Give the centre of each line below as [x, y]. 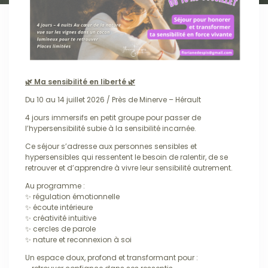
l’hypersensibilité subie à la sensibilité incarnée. [111, 128]
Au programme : [55, 185]
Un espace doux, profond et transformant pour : [112, 257]
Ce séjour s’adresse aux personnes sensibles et [111, 146]
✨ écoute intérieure [59, 207]
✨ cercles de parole [60, 229]
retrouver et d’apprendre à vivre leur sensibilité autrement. [129, 167]
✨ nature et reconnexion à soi [78, 239]
